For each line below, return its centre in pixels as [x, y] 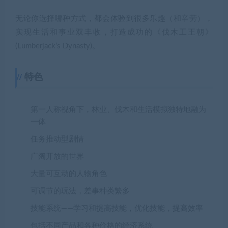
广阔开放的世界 [57, 157]
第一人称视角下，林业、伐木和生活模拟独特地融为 [118, 110]
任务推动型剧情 [57, 139]
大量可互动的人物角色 [69, 174]
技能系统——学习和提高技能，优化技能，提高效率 [117, 209]
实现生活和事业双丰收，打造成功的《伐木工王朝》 [114, 33]
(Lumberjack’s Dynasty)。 [58, 46]
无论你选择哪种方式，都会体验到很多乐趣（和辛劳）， [114, 19]
